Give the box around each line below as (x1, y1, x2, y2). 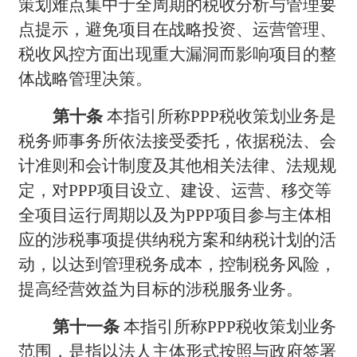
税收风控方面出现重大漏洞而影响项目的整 (18, 44, 337, 64)
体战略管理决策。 (18, 69, 153, 88)
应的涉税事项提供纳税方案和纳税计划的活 (18, 229, 337, 249)
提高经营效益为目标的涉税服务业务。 (18, 279, 304, 299)
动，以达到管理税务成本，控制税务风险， (18, 254, 337, 274)
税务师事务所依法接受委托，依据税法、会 (18, 131, 337, 151)
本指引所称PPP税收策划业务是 (107, 106, 337, 126)
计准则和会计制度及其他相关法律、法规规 (18, 155, 337, 175)
